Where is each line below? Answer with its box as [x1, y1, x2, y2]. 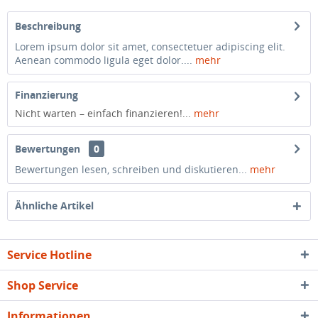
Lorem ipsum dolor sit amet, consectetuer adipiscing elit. [15, 40, 285, 53]
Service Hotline [7, 247, 92, 263]
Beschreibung [15, 19, 81, 33]
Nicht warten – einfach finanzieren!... [15, 106, 194, 120]
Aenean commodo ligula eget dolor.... [15, 53, 192, 67]
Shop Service [7, 278, 78, 293]
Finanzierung [15, 88, 78, 102]
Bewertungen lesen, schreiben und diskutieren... [15, 163, 247, 176]
